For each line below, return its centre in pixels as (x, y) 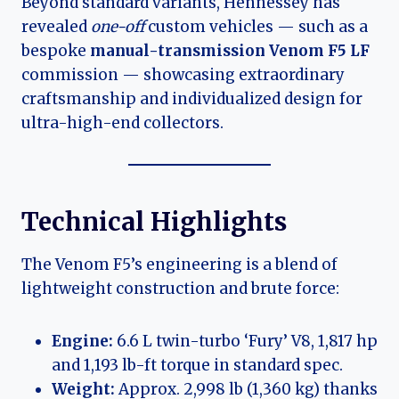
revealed (56, 27)
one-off (118, 27)
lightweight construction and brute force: (180, 289)
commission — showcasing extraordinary (183, 75)
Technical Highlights (154, 222)
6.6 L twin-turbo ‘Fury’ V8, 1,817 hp (245, 342)
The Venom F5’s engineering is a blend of (179, 265)
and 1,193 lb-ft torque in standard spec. (197, 366)
